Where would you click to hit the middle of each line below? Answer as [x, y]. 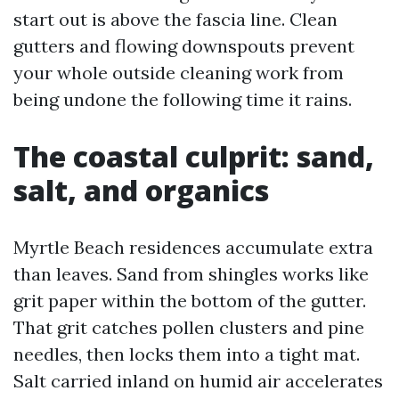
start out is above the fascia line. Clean [175, 19]
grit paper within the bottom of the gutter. [190, 301]
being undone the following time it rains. [183, 99]
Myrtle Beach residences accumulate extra [193, 247]
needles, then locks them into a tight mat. [187, 354]
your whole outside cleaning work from [179, 73]
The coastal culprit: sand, [194, 156]
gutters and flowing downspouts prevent [184, 46]
